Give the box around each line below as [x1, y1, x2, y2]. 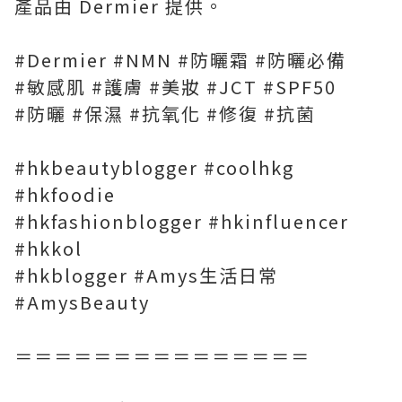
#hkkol [14, 235, 83, 262]
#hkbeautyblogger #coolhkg [14, 154, 294, 181]
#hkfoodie [14, 181, 116, 208]
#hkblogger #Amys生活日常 [14, 262, 278, 289]
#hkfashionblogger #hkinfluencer [14, 208, 349, 235]
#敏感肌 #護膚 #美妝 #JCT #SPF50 [14, 74, 336, 100]
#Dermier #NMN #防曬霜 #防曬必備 [14, 47, 346, 74]
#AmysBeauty [14, 289, 150, 316]
